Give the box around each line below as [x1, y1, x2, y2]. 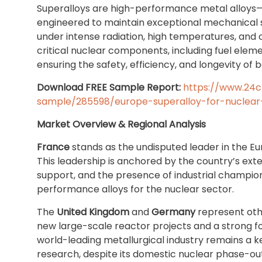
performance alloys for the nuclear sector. [37, 182, 234, 196]
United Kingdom [57, 205, 129, 219]
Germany [151, 205, 195, 219]
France [37, 140, 70, 154]
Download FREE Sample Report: [37, 81, 181, 94]
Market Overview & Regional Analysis [37, 118, 206, 131]
